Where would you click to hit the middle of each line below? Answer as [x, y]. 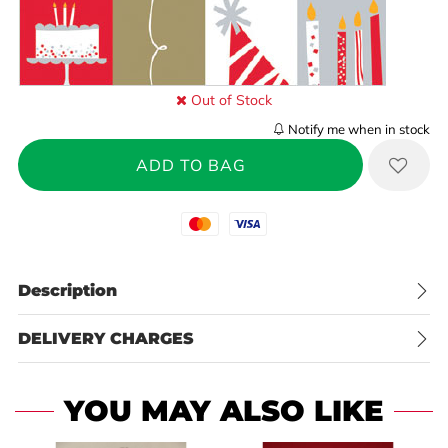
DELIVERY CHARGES [106, 338]
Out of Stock [229, 100]
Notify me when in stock [359, 129]
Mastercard [217, 221]
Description [67, 290]
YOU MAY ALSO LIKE [224, 410]
